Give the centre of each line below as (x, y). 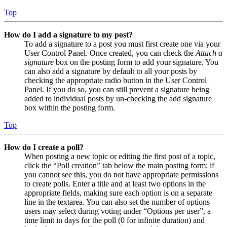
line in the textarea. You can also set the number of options (117, 202)
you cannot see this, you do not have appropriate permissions (121, 174)
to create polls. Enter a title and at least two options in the (115, 183)
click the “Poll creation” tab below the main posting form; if (119, 165)
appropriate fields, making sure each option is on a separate (118, 193)
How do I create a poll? (44, 147)
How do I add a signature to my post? (68, 34)
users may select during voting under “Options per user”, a (118, 211)
